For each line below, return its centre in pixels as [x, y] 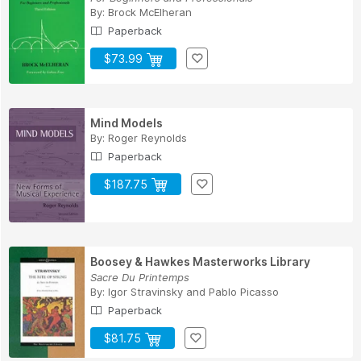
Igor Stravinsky [145, 292]
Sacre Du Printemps [140, 278]
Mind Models [127, 122]
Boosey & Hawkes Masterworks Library [200, 262]
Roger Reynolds [147, 137]
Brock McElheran [150, 12]
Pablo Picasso [244, 292]
